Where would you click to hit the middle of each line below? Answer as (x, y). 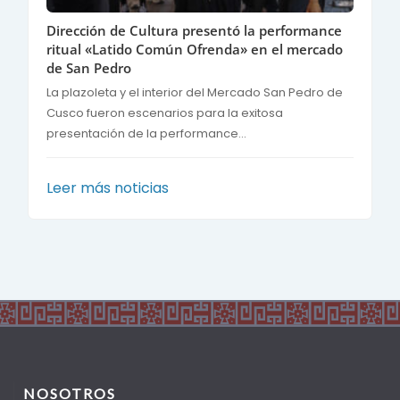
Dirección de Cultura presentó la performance (194, 30)
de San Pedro (89, 67)
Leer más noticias (108, 187)
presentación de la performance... (146, 133)
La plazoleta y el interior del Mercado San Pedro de (195, 92)
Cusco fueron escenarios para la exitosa (165, 112)
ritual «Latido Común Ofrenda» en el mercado (195, 49)
